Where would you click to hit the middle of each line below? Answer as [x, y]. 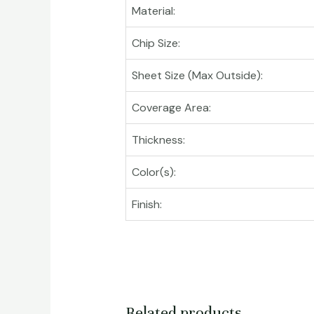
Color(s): [153, 172]
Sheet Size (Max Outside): [197, 76]
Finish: [146, 205]
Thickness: [158, 140]
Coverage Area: [171, 108]
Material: [153, 11]
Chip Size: [156, 43]
